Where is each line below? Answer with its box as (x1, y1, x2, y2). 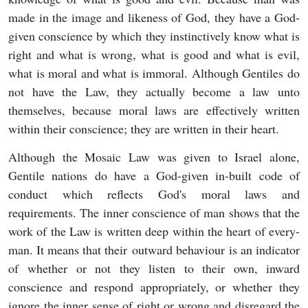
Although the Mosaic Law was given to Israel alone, (8, 148, 300, 166)
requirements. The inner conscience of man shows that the (8, 204, 300, 221)
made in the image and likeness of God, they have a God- (8, 9, 300, 25)
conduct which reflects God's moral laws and (8, 186, 300, 203)
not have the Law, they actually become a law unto (8, 83, 300, 100)
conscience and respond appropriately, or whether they (8, 278, 300, 296)
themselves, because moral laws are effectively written (8, 102, 300, 118)
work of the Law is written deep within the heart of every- (8, 223, 300, 240)
